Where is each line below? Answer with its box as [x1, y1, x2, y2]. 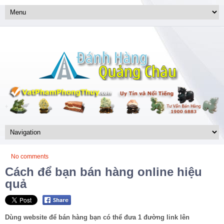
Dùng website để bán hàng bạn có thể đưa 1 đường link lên [5, 213, 189, 221]
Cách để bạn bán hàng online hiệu [5, 164, 202, 178]
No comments [11, 152, 48, 160]
